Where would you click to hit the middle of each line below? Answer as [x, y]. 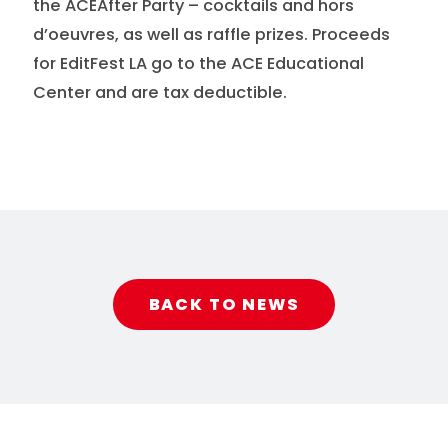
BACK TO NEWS [224, 305]
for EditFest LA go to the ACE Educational [198, 63]
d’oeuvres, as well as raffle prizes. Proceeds [211, 34]
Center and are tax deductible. [159, 92]
